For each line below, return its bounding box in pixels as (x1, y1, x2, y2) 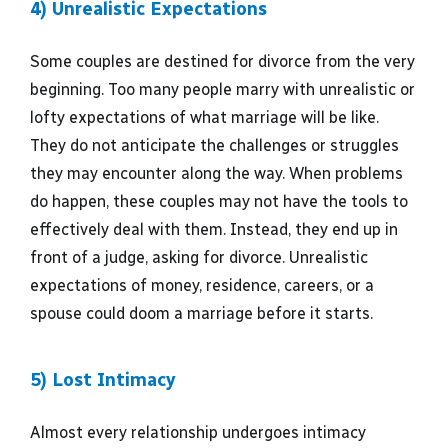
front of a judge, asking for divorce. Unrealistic (30, 248, 368, 267)
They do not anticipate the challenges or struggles (30, 136, 399, 155)
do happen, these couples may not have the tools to (30, 192, 408, 211)
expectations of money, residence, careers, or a (30, 276, 374, 295)
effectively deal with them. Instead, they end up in (30, 220, 398, 239)
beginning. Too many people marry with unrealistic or (30, 80, 415, 99)
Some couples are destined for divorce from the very (30, 52, 415, 71)
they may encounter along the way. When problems (30, 164, 403, 183)
